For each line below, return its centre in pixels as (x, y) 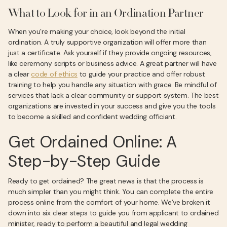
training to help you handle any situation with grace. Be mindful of (112, 85)
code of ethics (54, 74)
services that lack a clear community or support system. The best (113, 95)
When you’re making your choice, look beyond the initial (97, 31)
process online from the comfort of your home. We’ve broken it (109, 202)
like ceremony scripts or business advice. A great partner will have (112, 63)
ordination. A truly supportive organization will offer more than (107, 42)
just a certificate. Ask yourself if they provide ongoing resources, (110, 53)
